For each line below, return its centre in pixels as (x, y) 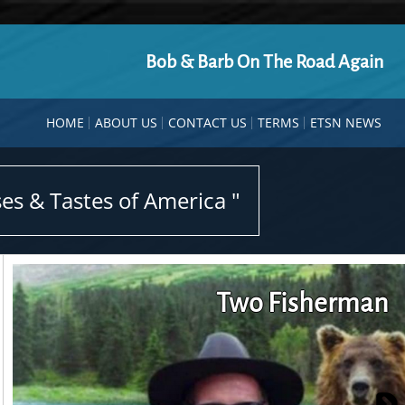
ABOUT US (126, 122)
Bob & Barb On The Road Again (264, 61)
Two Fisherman (303, 303)
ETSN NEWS (346, 122)
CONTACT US (207, 122)
